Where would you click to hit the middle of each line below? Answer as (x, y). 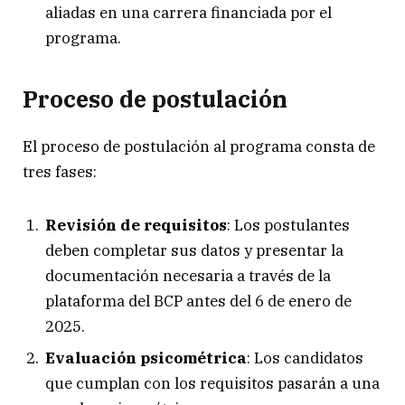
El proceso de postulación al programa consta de (199, 146)
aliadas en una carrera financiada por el (188, 13)
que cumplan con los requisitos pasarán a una (212, 384)
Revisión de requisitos (136, 225)
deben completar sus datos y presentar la (194, 250)
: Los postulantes (288, 225)
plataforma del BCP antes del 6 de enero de (198, 301)
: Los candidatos (305, 358)
